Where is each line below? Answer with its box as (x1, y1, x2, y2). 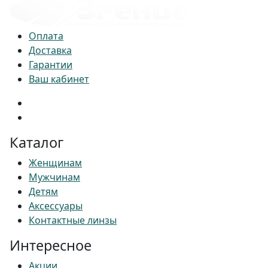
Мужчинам (29, 170, 80, 184)
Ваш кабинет (29, 72, 89, 86)
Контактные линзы (29, 214, 117, 227)
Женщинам (29, 156, 82, 170)
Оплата (29, 29, 63, 43)
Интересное (10, 236, 92, 255)
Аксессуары (29, 199, 83, 213)
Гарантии (29, 58, 72, 72)
